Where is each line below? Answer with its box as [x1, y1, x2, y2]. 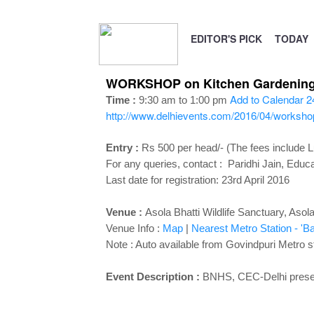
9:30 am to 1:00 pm [135, 94, 227, 106]
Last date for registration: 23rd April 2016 [105, 174, 289, 186]
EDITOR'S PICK [190, 32, 262, 46]
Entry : [105, 142, 142, 153]
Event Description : [105, 271, 203, 282]
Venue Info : [105, 222, 163, 234]
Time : [105, 94, 136, 106]
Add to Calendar [226, 92, 306, 107]
